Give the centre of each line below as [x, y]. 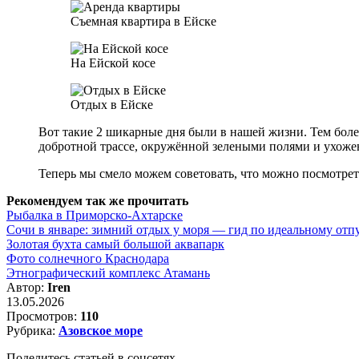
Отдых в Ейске [112, 104]
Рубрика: [32, 330]
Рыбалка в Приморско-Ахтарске [95, 215]
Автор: [27, 287]
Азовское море [101, 330]
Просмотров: [43, 316]
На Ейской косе [113, 63]
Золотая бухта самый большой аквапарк [115, 244]
